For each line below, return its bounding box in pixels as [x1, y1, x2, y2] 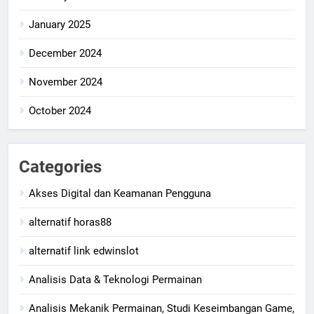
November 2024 [29, 75, 102, 88]
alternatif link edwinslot [29, 244, 139, 257]
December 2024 [29, 46, 102, 60]
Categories [19, 156, 102, 177]
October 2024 [29, 104, 91, 117]
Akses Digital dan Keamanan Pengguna [29, 186, 211, 200]
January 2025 [29, 18, 90, 31]
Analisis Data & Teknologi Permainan [29, 273, 202, 286]
